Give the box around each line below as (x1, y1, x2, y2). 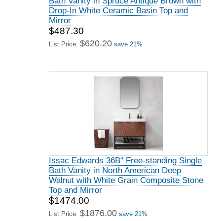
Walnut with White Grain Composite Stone (49, 176, 203, 185)
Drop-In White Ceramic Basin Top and (49, 6, 188, 15)
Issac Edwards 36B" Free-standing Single (49, 156, 202, 165)
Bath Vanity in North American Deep (49, 166, 181, 175)
